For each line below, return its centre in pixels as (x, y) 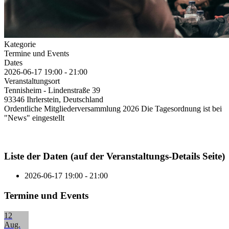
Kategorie (20, 44)
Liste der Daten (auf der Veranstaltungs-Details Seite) (114, 156)
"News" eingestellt (34, 118)
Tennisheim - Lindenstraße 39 (52, 90)
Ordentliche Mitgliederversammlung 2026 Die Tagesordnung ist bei (113, 108)
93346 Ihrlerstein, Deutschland (54, 99)
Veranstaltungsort (32, 81)
